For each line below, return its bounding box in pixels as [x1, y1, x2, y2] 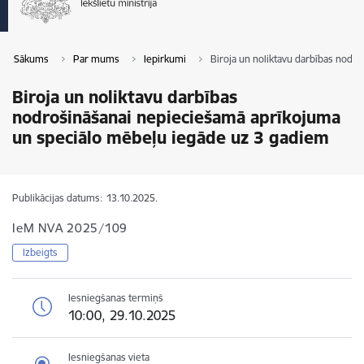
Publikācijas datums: [12, 192, 102, 204]
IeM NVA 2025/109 [12, 220, 128, 236]
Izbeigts [23, 246, 58, 258]
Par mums [73, 53, 119, 65]
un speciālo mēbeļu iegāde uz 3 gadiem [12, 127, 329, 149]
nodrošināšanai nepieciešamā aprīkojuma [12, 106, 340, 128]
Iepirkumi [144, 53, 186, 65]
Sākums [14, 53, 49, 65]
